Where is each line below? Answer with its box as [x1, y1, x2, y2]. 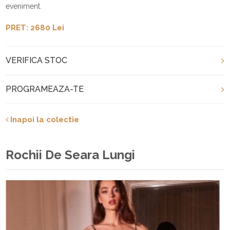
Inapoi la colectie [8, 114, 80, 124]
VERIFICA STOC [6, 55, 68, 65]
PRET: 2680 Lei [6, 23, 65, 32]
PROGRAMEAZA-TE [6, 84, 84, 94]
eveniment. [6, 2, 42, 10]
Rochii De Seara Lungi [6, 147, 136, 162]
